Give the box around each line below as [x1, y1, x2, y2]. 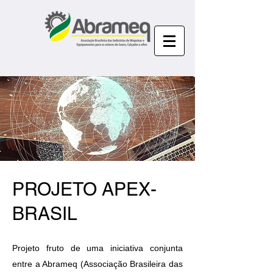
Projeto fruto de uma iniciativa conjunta [12, 243, 183, 253]
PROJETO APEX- [12, 179, 157, 200]
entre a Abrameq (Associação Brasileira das [12, 259, 183, 269]
